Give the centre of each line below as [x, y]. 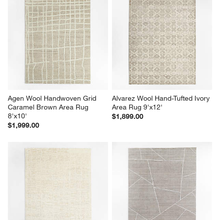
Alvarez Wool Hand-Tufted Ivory [162, 98]
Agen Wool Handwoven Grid [53, 98]
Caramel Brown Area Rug [49, 107]
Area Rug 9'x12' [137, 107]
